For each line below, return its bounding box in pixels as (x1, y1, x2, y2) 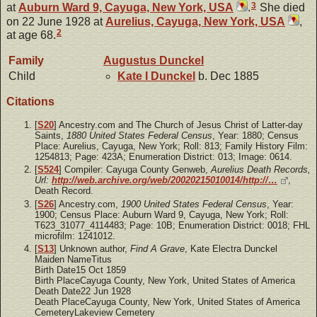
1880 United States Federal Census (67, 130, 212, 142)
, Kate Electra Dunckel (185, 243, 277, 254)
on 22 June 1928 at (6, 16, 105, 28)
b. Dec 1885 (195, 70, 259, 83)
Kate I (117, 70, 151, 83)
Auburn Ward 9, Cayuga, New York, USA (18, 1, 234, 14)
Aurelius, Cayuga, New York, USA (105, 16, 285, 28)
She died (257, 1, 305, 14)
